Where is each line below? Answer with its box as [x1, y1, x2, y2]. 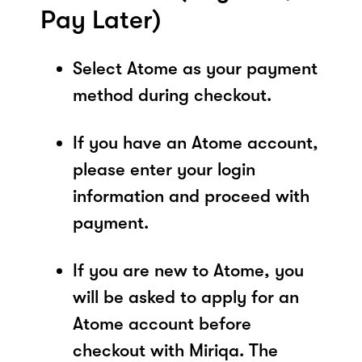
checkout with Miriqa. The [73, 339, 278, 360]
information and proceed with [73, 185, 309, 206]
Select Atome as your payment [73, 57, 318, 78]
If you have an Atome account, [73, 132, 318, 153]
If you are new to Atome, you [73, 259, 304, 280]
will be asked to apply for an [73, 286, 299, 307]
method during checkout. [73, 84, 271, 105]
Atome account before [73, 313, 251, 334]
